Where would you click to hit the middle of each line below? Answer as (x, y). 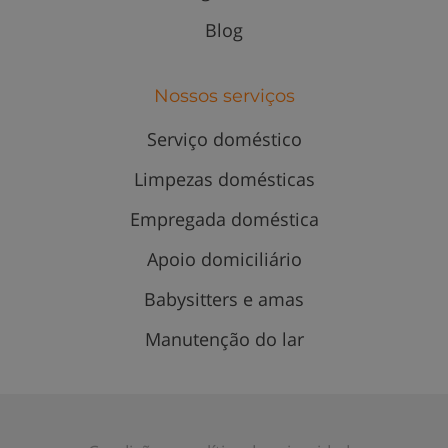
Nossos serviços (224, 96)
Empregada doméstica (224, 219)
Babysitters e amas (224, 299)
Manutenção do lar (224, 339)
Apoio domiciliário (224, 259)
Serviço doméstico (224, 139)
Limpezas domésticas (224, 179)
